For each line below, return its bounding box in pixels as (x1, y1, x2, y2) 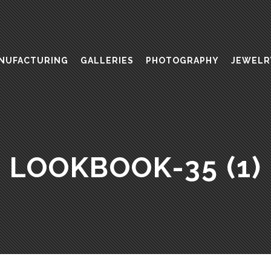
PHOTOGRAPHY (146, 56, 219, 65)
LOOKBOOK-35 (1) (9, 151, 262, 184)
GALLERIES (80, 56, 134, 65)
